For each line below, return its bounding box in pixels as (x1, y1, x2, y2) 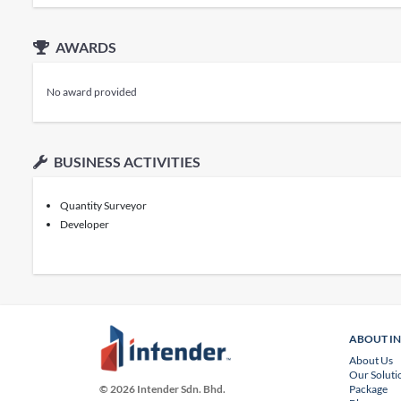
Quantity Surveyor (59, 199, 147, 212)
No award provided (46, 85, 137, 98)
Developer (59, 218, 109, 231)
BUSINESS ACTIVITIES (50, 153, 200, 170)
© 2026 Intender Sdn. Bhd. (99, 382, 226, 397)
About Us (349, 354, 394, 367)
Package (349, 382, 388, 396)
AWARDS (52, 38, 116, 55)
